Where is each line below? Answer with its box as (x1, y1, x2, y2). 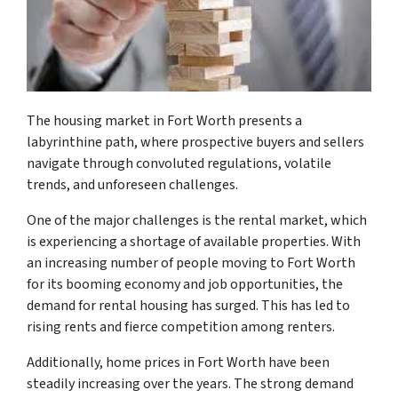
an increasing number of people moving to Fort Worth (27, 252, 355, 273)
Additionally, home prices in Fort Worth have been (27, 352, 330, 372)
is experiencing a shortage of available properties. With (27, 231, 361, 251)
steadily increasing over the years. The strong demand (27, 373, 354, 394)
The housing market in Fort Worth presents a (27, 110, 302, 131)
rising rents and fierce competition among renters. (27, 316, 335, 337)
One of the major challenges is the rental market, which (27, 210, 367, 230)
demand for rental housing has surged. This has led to (27, 295, 350, 315)
